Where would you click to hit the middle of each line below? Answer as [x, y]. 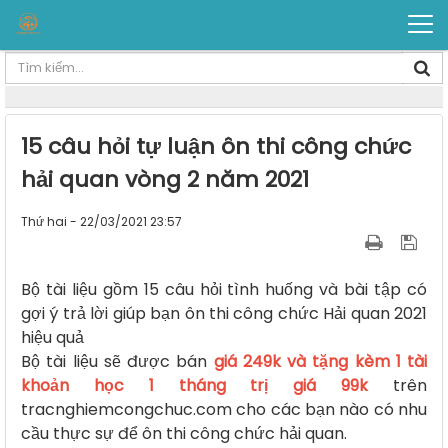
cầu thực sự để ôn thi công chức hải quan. [184, 434]
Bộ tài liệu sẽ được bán [117, 362]
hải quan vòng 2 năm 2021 [165, 180]
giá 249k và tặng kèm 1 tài [320, 362]
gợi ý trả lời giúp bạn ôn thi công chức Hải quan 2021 [224, 314]
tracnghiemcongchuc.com [126, 410]
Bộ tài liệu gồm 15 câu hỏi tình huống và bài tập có [224, 290]
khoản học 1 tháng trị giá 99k [195, 386]
